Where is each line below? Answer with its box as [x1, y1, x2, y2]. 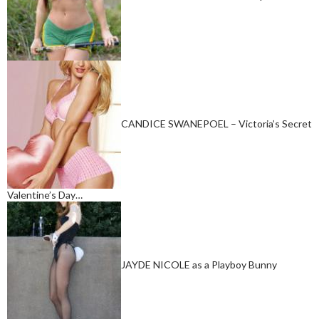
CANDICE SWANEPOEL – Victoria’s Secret [121, 117, 312, 130]
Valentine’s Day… [7, 189, 83, 202]
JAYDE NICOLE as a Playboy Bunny [121, 258, 277, 271]
